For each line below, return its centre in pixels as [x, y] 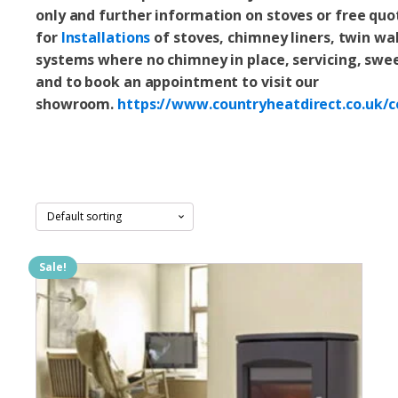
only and [68, 15]
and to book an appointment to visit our [178, 81]
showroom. [77, 103]
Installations [106, 37]
